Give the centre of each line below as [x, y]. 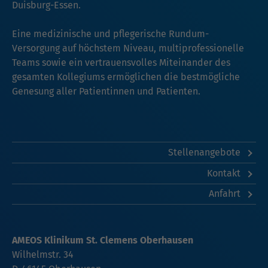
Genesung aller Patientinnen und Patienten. [106, 92]
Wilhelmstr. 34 [43, 255]
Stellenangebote [205, 153]
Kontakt [225, 173]
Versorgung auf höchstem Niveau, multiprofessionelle [128, 48]
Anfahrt [226, 194]
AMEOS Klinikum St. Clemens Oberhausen [103, 240]
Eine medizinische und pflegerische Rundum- [110, 34]
